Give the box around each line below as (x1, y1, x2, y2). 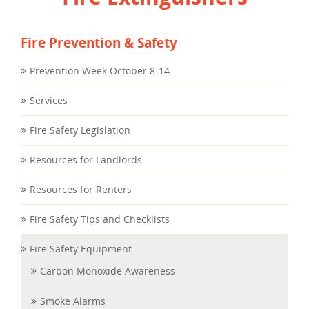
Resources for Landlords (30, 152, 142, 166)
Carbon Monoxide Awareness (40, 263, 175, 277)
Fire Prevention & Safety (21, 33, 177, 52)
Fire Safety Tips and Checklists (30, 212, 170, 226)
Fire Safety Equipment (30, 241, 132, 255)
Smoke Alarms (40, 294, 106, 308)
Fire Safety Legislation (30, 123, 130, 137)
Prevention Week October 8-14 (30, 63, 170, 77)
